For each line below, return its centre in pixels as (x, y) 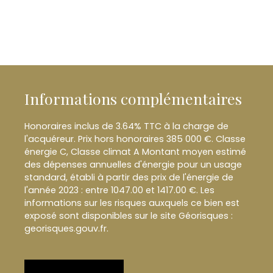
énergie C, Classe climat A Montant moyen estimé (135, 151)
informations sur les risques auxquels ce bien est (132, 203)
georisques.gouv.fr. (66, 228)
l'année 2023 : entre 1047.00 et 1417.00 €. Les (119, 190)
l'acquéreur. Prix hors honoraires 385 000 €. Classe (135, 139)
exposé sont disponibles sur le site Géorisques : (129, 215)
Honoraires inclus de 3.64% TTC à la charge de (126, 126)
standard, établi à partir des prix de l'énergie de (129, 177)
